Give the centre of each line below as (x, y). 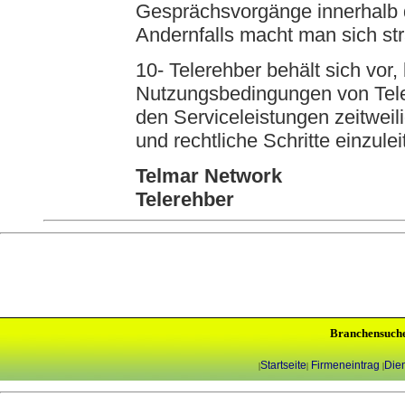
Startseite (283, 365)
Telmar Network (209, 176)
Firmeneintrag (346, 365)
